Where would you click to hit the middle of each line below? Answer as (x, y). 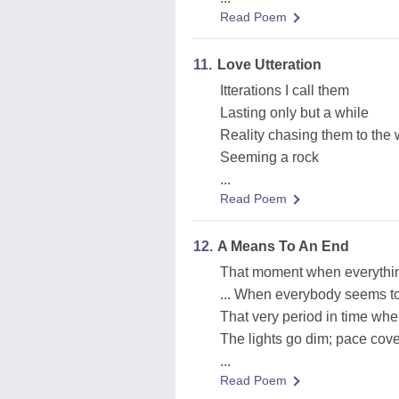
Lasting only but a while (294, 113)
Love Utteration (269, 65)
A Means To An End (283, 246)
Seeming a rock (269, 157)
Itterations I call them (285, 90)
